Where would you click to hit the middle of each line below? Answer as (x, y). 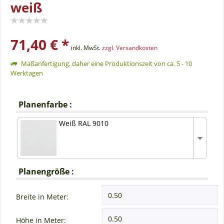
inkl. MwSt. (86, 47)
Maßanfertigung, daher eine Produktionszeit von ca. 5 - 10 (106, 63)
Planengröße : (46, 172)
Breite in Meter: (42, 197)
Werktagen (27, 73)
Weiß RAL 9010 (84, 123)
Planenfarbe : (45, 104)
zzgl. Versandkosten (130, 47)
